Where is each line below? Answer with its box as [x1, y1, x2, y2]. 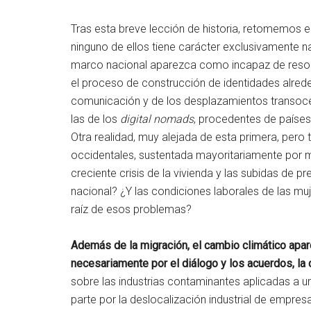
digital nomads [120, 112, 194, 126]
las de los [71, 112, 120, 126]
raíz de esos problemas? [71, 202, 192, 216]
